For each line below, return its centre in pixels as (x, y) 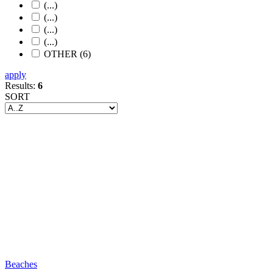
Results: (21, 86)
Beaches (21, 264)
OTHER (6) (67, 54)
